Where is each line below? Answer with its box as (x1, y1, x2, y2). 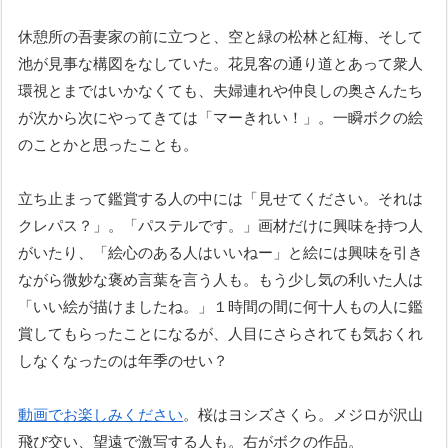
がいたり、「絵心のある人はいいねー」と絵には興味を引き (18, 243, 424, 261)
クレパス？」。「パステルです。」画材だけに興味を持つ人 (18, 216, 424, 234)
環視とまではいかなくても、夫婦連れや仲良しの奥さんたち (18, 81, 424, 99)
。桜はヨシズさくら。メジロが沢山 (183, 405, 424, 423)
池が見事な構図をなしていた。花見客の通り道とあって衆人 (18, 54, 424, 72)
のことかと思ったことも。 (18, 135, 199, 153)
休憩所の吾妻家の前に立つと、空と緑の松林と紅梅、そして (18, 27, 424, 45)
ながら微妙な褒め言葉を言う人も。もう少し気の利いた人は (18, 270, 424, 288)
